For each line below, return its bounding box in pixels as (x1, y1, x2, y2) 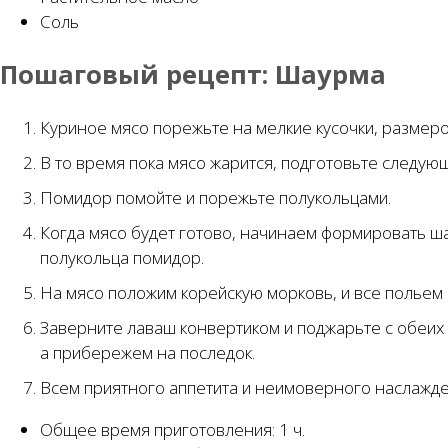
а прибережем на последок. (40, 340, 255, 364)
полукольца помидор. (40, 245, 204, 269)
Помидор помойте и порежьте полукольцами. (40, 185, 391, 209)
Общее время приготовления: (40, 417, 279, 441)
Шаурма (275, 57, 386, 92)
